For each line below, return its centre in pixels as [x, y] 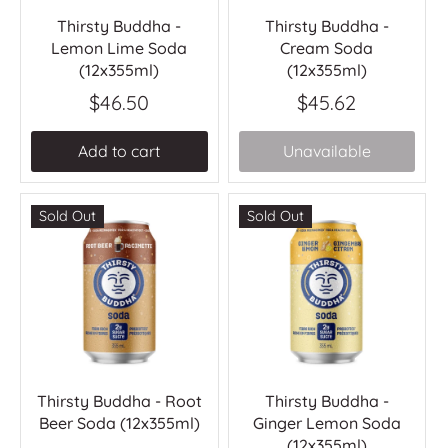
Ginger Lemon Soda [326, 422]
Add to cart [119, 150]
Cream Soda [327, 48]
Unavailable [326, 150]
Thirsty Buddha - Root [119, 400]
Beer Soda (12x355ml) [119, 422]
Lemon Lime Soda [119, 48]
